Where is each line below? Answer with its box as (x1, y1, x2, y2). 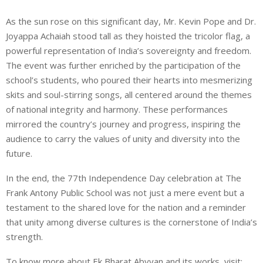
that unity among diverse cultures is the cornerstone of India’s (6, 215, 257, 228)
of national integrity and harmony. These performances (6, 103, 228, 115)
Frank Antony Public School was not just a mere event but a (6, 186, 244, 198)
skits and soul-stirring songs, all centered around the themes (6, 88, 252, 100)
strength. (6, 230, 43, 242)
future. (6, 147, 32, 159)
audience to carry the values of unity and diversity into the (6, 132, 240, 144)
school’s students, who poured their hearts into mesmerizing (6, 73, 252, 86)
